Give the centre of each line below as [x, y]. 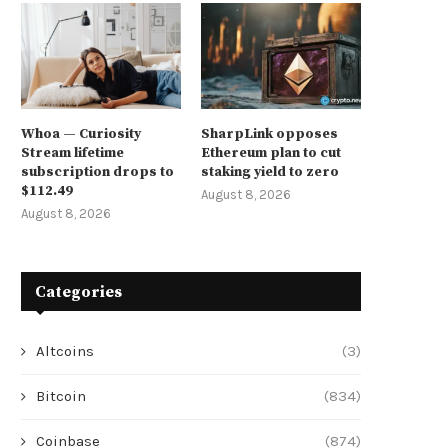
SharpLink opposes [270, 134]
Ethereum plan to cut [271, 153]
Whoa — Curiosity [81, 134]
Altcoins [65, 351]
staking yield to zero [270, 172]
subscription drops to [97, 172]
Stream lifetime [72, 153]
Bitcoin [61, 396]
